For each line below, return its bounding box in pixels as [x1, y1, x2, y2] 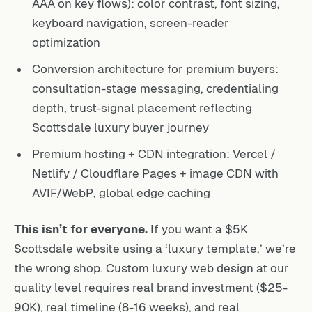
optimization [32, 33, 100, 47]
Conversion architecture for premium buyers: [32, 60, 279, 74]
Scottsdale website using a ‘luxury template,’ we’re [14, 240, 296, 253]
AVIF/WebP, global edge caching [32, 184, 210, 198]
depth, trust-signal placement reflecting [32, 99, 252, 113]
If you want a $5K [148, 220, 248, 234]
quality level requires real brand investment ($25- [14, 279, 288, 292]
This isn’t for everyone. [14, 220, 148, 234]
